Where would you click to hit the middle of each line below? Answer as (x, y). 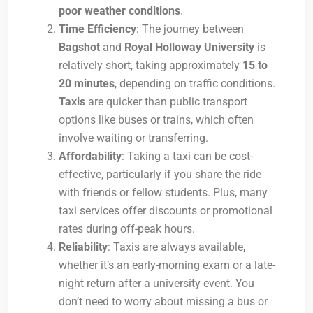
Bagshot (79, 48)
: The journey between (190, 29)
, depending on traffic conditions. (195, 84)
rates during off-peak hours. (127, 229)
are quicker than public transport (166, 102)
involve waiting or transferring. (133, 138)
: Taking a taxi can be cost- (187, 156)
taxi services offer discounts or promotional (166, 211)
